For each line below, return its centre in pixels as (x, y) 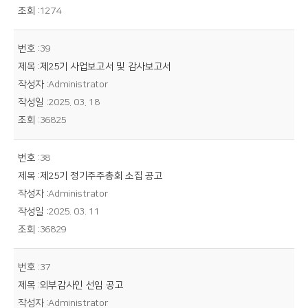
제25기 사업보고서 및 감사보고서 (105, 67)
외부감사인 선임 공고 (81, 285)
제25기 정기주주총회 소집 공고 (101, 176)
